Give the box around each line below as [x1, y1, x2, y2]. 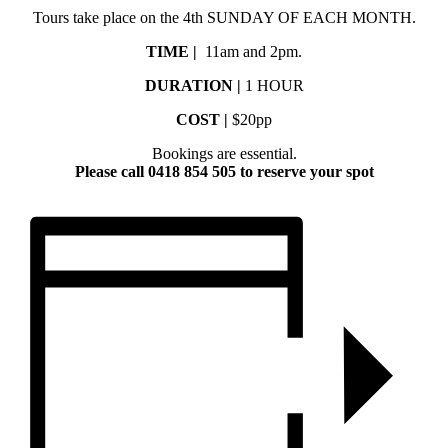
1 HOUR [240, 76, 304, 94]
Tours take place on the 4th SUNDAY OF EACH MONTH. [32, 8, 416, 26]
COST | [176, 110, 228, 128]
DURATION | [144, 76, 241, 94]
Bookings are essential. [151, 144, 297, 162]
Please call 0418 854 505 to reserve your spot [74, 162, 374, 180]
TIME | [146, 42, 201, 60]
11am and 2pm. [201, 42, 302, 60]
